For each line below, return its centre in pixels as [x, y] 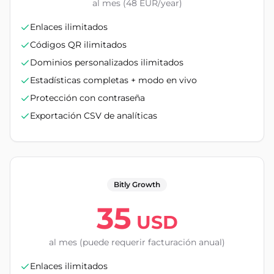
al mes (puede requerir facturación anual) [137, 242]
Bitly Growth [137, 184]
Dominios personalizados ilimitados [107, 62]
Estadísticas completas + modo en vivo [113, 80]
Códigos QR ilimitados [78, 45]
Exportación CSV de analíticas [94, 116]
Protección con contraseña [87, 98]
